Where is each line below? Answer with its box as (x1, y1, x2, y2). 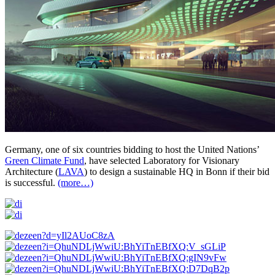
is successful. (5, 177, 58, 188)
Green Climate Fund (5, 155, 84, 166)
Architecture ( (5, 166, 58, 177)
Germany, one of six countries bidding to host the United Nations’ (5, 144, 259, 155)
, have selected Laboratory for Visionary (84, 155, 239, 166)
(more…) (58, 177, 93, 188)
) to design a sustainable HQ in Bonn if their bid (84, 166, 269, 177)
